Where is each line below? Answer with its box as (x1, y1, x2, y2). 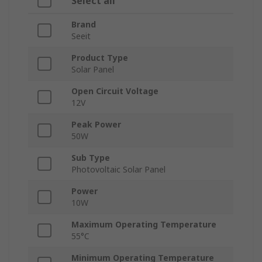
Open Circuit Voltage (71, 85, 158, 97)
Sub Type (71, 152, 110, 164)
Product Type (71, 52, 128, 64)
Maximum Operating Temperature (71, 219, 216, 230)
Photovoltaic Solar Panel (71, 164, 166, 175)
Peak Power (71, 119, 121, 130)
